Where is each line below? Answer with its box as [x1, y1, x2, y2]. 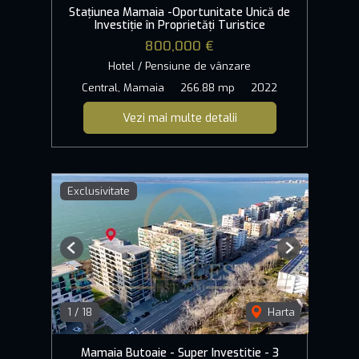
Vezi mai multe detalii [122, 109, 237, 126]
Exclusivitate [67, 184, 130, 198]
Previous [71, 247, 113, 261]
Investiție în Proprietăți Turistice [94, 17, 265, 33]
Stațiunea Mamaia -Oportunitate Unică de [69, 4, 290, 20]
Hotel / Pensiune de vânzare [108, 58, 251, 73]
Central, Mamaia [82, 80, 164, 95]
